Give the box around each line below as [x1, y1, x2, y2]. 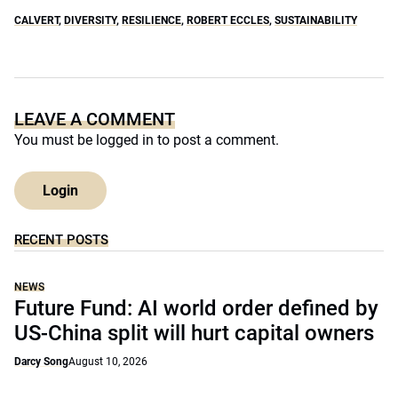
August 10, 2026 [68, 355, 147, 368]
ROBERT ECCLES [187, 14, 269, 27]
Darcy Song [14, 355, 68, 368]
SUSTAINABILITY [275, 14, 357, 27]
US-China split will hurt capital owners [14, 321, 374, 346]
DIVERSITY [64, 14, 116, 27]
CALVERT [14, 14, 59, 27]
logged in [96, 131, 154, 148]
